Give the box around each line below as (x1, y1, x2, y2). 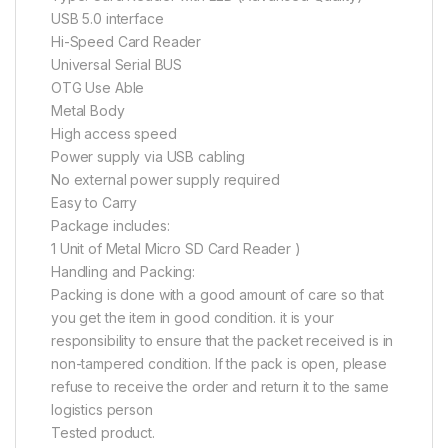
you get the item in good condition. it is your (51, 308, 334, 326)
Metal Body (51, 101, 125, 119)
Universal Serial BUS (51, 55, 183, 73)
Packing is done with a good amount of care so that (51, 285, 384, 303)
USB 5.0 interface (51, 9, 164, 27)
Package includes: (51, 216, 170, 234)
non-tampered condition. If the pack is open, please (51, 354, 387, 372)
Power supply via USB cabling (51, 147, 246, 165)
